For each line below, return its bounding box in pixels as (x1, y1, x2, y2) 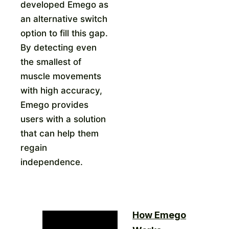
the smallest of (20, 56, 81, 67)
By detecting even (20, 42, 97, 53)
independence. (20, 156, 83, 167)
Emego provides (20, 99, 88, 110)
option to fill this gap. (20, 28, 108, 38)
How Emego (132, 209, 187, 220)
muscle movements (20, 71, 101, 81)
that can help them (20, 128, 99, 139)
